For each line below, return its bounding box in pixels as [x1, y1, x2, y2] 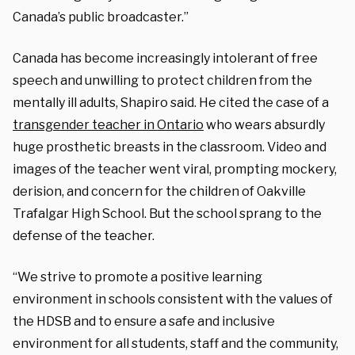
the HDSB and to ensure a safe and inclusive [13, 313, 275, 329]
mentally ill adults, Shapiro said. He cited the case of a [13, 94, 329, 110]
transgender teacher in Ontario [13, 116, 204, 132]
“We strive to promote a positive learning [13, 269, 262, 284]
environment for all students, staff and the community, [13, 335, 338, 351]
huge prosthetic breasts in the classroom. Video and [13, 139, 326, 155]
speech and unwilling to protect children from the [13, 72, 312, 88]
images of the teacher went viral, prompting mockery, [13, 161, 337, 177]
